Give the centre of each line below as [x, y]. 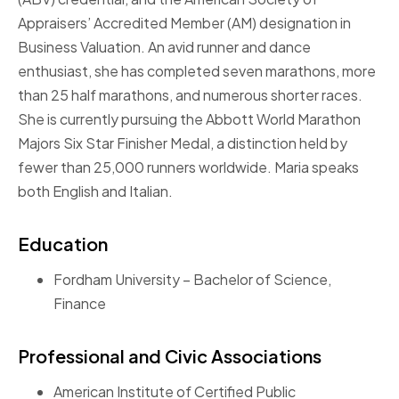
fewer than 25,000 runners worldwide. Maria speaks [188, 167]
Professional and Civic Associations [170, 356]
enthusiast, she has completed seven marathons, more [197, 71]
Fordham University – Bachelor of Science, [192, 279]
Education [63, 244]
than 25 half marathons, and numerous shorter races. [190, 95]
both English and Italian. [95, 191]
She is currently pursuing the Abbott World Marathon [189, 119]
